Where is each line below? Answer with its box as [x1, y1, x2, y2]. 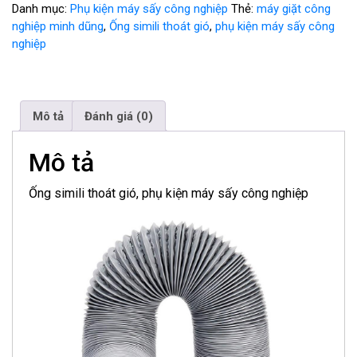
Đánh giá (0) [84, 108, 153, 124]
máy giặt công [257, 2, 331, 16]
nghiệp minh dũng [12, 19, 104, 33]
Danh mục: [12, 2, 70, 16]
